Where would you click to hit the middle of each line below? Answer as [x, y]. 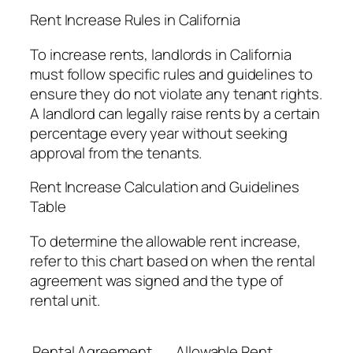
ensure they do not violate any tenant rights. [176, 93]
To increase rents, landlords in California [161, 54]
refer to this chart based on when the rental [173, 260]
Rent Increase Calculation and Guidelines [165, 187]
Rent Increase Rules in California [135, 20]
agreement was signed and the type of [157, 280]
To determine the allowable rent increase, [165, 241]
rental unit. [65, 300]
